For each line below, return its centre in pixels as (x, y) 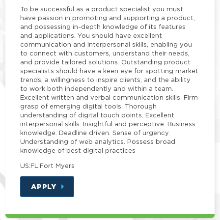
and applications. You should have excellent (91, 35)
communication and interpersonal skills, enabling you (106, 44)
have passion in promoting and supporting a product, (108, 17)
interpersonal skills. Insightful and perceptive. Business (108, 124)
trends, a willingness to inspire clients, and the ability (106, 79)
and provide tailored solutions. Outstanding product (106, 62)
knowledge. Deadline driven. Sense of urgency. (95, 132)
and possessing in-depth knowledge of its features (103, 26)
